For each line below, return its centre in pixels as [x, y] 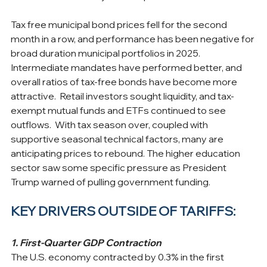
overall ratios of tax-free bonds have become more [125, 81]
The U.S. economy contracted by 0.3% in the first [118, 257]
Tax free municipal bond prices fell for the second [120, 24]
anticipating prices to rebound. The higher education [126, 153]
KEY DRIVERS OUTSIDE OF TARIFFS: [123, 211]
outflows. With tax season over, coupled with [110, 124]
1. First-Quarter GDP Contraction [86, 242]
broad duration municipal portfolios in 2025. [106, 53]
